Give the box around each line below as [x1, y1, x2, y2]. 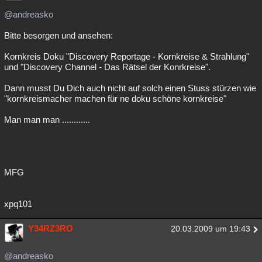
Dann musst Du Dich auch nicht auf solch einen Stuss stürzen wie [4, 83, 256, 94]
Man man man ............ [4, 115, 90, 125]
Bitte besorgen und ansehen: [4, 30, 113, 41]
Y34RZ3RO [28, 223, 73, 234]
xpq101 [4, 199, 32, 209]
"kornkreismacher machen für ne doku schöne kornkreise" [4, 94, 226, 104]
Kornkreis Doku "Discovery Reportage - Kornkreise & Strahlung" [4, 51, 249, 62]
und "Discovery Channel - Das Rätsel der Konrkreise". [4, 62, 211, 73]
